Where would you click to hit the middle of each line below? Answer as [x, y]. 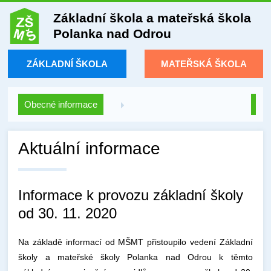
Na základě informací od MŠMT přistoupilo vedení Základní [135, 242]
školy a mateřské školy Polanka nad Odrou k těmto [135, 257]
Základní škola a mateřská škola [152, 18]
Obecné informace [61, 104]
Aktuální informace [90, 149]
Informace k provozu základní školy [131, 195]
